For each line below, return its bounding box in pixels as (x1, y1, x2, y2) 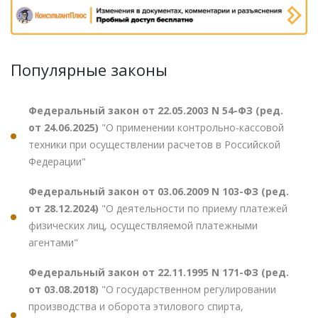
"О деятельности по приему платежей (102, 202, 287, 216)
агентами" (28, 236, 78, 250)
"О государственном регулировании (102, 283, 276, 297)
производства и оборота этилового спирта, (28, 300, 243, 314)
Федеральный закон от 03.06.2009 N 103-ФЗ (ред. (28, 185, 289, 199)
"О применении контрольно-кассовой (102, 121, 284, 135)
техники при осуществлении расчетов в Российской (28, 138, 280, 152)
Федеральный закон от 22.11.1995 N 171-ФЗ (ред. (28, 265, 289, 280)
